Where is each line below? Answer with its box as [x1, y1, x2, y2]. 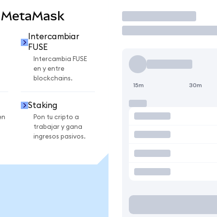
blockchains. [33, 75, 73, 82]
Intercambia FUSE [33, 56, 87, 63]
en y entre [33, 65, 64, 73]
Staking [28, 101, 58, 109]
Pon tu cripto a [33, 113, 79, 121]
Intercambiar [28, 32, 79, 41]
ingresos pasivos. [33, 133, 86, 140]
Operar [122, 9, 165, 23]
